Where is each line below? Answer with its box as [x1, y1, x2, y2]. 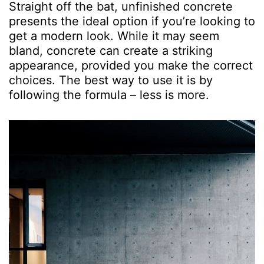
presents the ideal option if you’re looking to [9, 14, 255, 29]
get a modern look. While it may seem [9, 29, 219, 44]
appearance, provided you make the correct [9, 58, 253, 73]
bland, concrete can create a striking [9, 44, 213, 58]
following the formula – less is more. [9, 88, 209, 103]
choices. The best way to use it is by [9, 73, 213, 88]
